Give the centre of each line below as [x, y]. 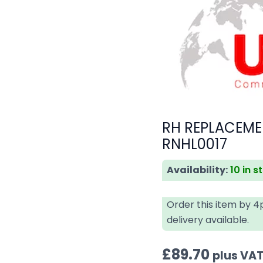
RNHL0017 [195, 144]
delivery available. [208, 220]
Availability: [198, 170]
